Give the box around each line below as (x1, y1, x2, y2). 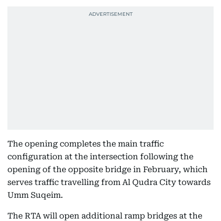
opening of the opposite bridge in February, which (7, 165, 208, 174)
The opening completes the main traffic (7, 139, 164, 148)
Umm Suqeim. (7, 190, 63, 200)
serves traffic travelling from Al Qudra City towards (7, 178, 211, 187)
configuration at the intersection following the (7, 152, 193, 161)
